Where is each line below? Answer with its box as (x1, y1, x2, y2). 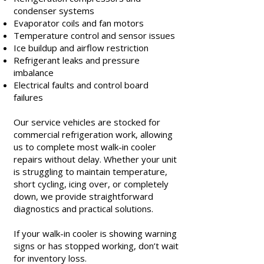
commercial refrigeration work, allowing (14, 128, 173, 140)
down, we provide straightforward (14, 190, 153, 202)
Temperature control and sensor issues (14, 29, 175, 41)
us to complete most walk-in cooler (14, 141, 156, 153)
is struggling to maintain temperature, (14, 166, 167, 177)
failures (14, 91, 43, 103)
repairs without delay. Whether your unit (14, 153, 177, 165)
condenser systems (14, 5, 94, 16)
